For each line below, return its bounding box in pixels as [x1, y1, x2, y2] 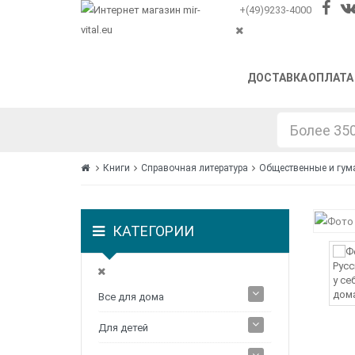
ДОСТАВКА [247, 71, 307, 85]
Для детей [98, 322, 148, 334]
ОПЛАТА [308, 71, 353, 85]
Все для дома [98, 291, 164, 303]
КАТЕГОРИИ [113, 223, 194, 240]
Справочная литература [141, 162, 248, 174]
